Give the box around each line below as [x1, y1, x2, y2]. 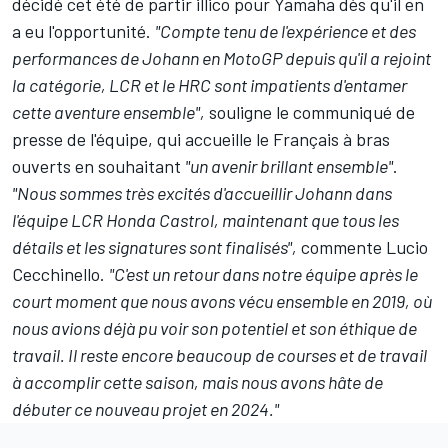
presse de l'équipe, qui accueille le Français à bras [12, 128, 390, 151]
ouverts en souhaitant [12, 155, 185, 178]
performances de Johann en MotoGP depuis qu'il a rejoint [12, 47, 431, 70]
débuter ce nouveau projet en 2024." [12, 398, 279, 421]
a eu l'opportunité [12, 20, 146, 43]
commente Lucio [297, 236, 428, 259]
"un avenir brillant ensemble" [185, 155, 393, 178]
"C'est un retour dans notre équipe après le [109, 263, 418, 286]
